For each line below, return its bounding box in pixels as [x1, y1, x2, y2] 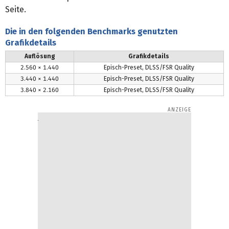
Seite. [5, 5, 26, 15]
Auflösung [24, 53, 55, 60]
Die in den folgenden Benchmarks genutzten [5, 27, 178, 37]
